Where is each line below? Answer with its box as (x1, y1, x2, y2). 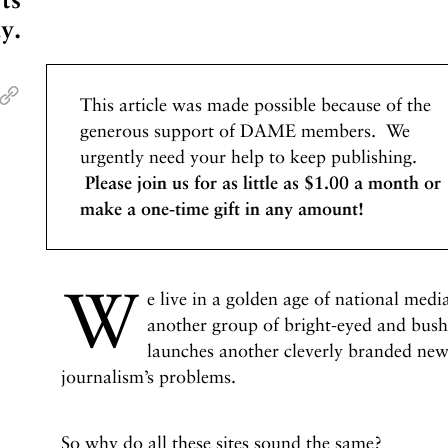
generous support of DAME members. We (79, 120, 410, 141)
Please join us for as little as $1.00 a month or (79, 172, 441, 193)
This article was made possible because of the (79, 94, 431, 115)
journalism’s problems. (60, 366, 236, 387)
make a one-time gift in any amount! (79, 198, 369, 219)
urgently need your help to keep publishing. (79, 146, 417, 167)
